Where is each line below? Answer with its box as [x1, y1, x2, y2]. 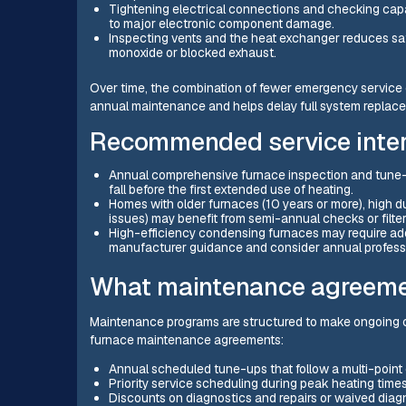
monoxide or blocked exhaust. [108, 44, 276, 62]
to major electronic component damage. [108, 15, 334, 33]
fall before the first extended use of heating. [108, 180, 353, 198]
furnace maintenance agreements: [90, 332, 285, 349]
